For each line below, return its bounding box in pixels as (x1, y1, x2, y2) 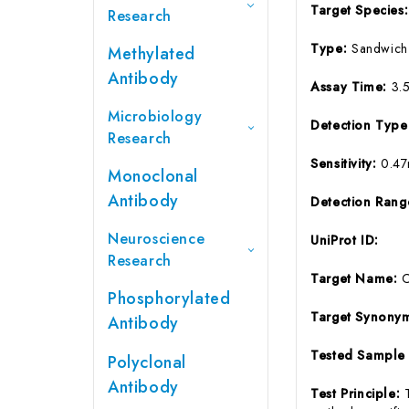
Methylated (108, 41, 195, 66)
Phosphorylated (108, 286, 231, 310)
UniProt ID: (310, 230, 379, 249)
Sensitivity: (310, 153, 382, 173)
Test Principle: (310, 383, 404, 403)
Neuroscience (108, 227, 205, 249)
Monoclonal (108, 163, 198, 188)
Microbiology (108, 105, 203, 127)
